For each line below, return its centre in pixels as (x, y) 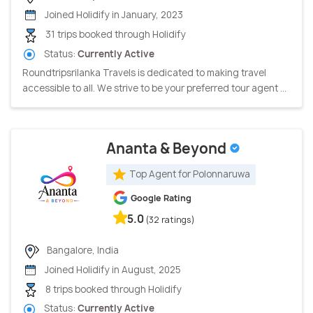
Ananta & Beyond (168, 148)
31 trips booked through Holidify (115, 35)
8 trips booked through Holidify (112, 290)
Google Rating (161, 198)
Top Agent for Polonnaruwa (190, 174)
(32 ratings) (170, 219)
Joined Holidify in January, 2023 (113, 15)
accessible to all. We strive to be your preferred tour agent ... (154, 88)
